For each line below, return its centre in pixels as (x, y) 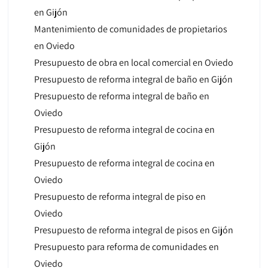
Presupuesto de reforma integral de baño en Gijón (133, 79)
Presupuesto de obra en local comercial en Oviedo (133, 63)
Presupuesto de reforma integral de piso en (120, 197)
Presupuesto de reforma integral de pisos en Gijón (133, 230)
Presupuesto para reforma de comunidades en (126, 247)
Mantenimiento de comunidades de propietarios (130, 29)
